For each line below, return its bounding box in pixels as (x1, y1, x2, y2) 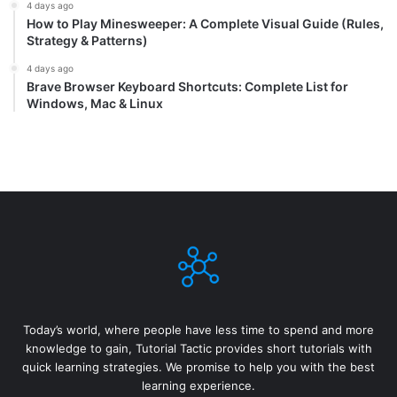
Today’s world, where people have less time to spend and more (23, 323, 374, 338)
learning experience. (142, 378, 255, 393)
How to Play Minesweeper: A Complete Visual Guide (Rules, (27, 16, 384, 32)
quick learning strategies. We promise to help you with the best (22, 360, 375, 375)
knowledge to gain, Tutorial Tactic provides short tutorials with (25, 341, 372, 356)
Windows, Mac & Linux (27, 96, 163, 112)
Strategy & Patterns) (27, 33, 148, 49)
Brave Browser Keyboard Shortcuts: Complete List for (27, 79, 348, 95)
